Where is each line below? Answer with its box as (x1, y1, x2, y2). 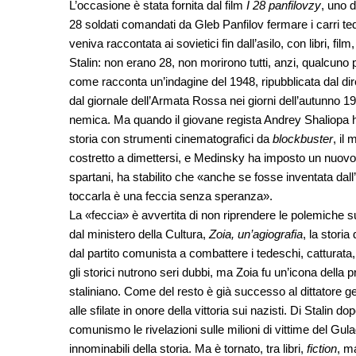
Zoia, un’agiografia (209, 227, 303, 242)
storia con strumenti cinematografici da (69, 132, 273, 146)
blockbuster (273, 132, 333, 146)
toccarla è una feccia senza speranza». (69, 189, 273, 203)
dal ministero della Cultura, (69, 227, 209, 242)
